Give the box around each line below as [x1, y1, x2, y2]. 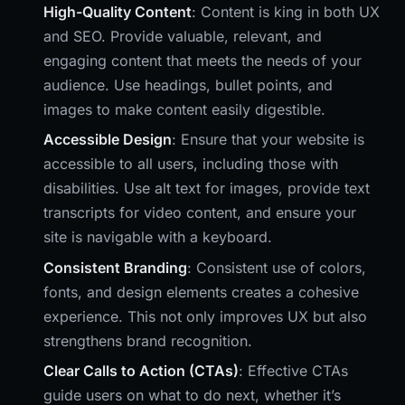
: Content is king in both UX [192, 2, 380, 21]
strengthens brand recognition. [43, 331, 252, 350]
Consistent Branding [43, 258, 187, 277]
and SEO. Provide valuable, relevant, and [43, 26, 322, 45]
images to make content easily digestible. [43, 99, 325, 118]
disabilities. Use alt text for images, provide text [43, 179, 370, 198]
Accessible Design [43, 130, 172, 149]
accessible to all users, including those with [43, 155, 338, 174]
